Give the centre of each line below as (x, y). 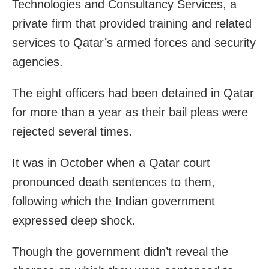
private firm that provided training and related (132, 24)
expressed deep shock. (74, 221)
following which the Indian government (113, 201)
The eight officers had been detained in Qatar (133, 93)
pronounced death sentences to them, (113, 182)
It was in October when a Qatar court (111, 163)
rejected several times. (72, 132)
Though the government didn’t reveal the (120, 252)
